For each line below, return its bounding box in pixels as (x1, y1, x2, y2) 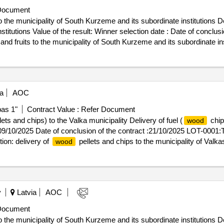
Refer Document (78, 105, 135, 113)
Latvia (14, 188, 36, 196)
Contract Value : (26, 105, 79, 113)
